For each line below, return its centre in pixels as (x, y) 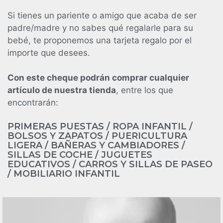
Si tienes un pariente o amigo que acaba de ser (102, 15)
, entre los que (145, 90)
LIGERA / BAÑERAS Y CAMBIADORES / (96, 145)
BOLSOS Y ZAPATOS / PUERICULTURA (97, 136)
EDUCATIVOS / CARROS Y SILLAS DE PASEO (110, 164)
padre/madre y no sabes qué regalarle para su (100, 28)
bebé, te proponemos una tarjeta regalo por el (100, 40)
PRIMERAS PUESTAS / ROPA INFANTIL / (100, 126)
